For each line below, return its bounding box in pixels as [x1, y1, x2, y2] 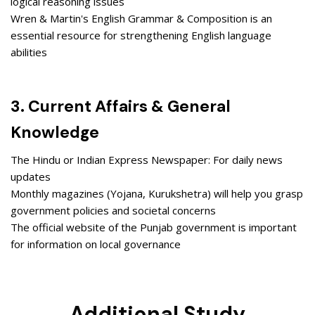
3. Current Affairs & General [11, 96, 231, 117]
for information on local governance [11, 237, 181, 252]
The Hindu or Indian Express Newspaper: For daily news [11, 153, 283, 167]
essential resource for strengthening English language [11, 28, 271, 43]
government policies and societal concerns [11, 203, 216, 218]
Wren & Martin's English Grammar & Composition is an [11, 11, 272, 26]
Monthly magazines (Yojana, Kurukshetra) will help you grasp [11, 186, 303, 201]
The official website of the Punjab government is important [11, 220, 297, 235]
